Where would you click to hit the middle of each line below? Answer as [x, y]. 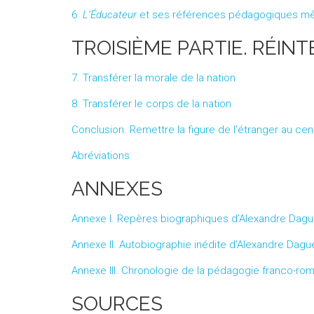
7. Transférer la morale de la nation [153, 78]
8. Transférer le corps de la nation [151, 104]
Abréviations [101, 156]
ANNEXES [117, 189]
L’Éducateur [110, 15]
